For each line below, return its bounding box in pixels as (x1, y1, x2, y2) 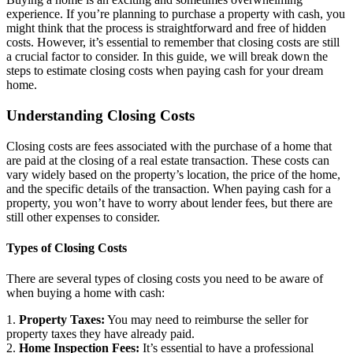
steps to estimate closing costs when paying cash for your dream (6, 64, 323, 78)
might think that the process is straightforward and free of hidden (6, 21, 326, 35)
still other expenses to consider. (6, 210, 160, 224)
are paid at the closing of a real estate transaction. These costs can (6, 153, 329, 167)
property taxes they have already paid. (6, 327, 195, 341)
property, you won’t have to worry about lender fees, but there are (6, 195, 333, 210)
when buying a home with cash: (6, 286, 165, 300)
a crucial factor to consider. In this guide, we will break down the (6, 50, 328, 64)
